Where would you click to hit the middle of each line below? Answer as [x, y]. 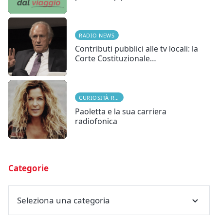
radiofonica [96, 121]
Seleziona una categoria [64, 200]
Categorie [28, 168]
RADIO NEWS [97, 35]
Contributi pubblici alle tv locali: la [136, 49]
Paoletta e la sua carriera [121, 111]
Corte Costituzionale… [116, 59]
